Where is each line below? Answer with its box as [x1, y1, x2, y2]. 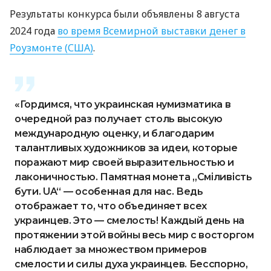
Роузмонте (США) [10, 41, 93, 55]
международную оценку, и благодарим [15, 128, 215, 140]
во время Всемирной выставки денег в [57, 24, 246, 38]
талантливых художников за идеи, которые [15, 142, 238, 154]
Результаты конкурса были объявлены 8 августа [10, 7, 240, 21]
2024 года [10, 24, 57, 38]
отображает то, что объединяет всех [15, 200, 207, 212]
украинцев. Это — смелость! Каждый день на [15, 215, 244, 227]
